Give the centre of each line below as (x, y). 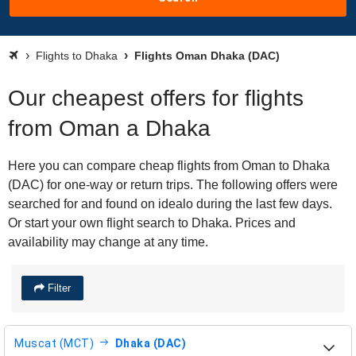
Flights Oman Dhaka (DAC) (205, 56)
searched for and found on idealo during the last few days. (170, 204)
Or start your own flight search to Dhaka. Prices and (152, 223)
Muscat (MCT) (54, 343)
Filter (58, 288)
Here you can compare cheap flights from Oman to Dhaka (169, 166)
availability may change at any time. (108, 242)
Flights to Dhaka (77, 56)
